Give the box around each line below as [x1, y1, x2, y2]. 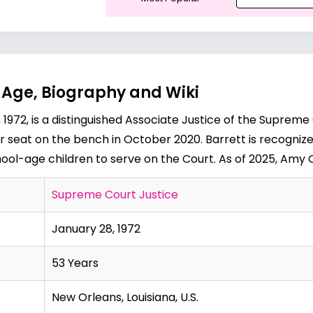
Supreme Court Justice [52, 187, 178, 203]
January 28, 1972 [52, 221, 140, 237]
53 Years [52, 255, 99, 271]
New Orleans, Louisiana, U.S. [52, 289, 198, 305]
